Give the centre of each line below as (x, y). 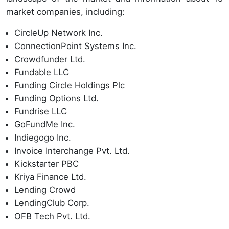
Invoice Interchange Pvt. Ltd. (72, 151)
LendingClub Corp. (52, 203)
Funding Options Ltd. (56, 98)
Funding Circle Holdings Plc (70, 85)
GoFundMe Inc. (45, 124)
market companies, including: (65, 12)
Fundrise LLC (41, 111)
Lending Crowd (45, 190)
